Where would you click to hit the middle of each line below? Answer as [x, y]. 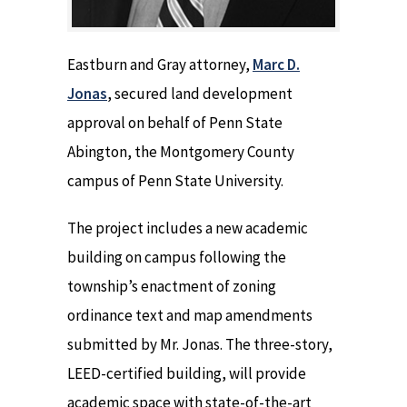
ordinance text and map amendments [190, 316]
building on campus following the [177, 258]
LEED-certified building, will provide [187, 374]
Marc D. [276, 65]
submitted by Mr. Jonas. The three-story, [200, 345]
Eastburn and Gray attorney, [160, 65]
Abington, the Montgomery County [181, 152]
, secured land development [200, 94]
